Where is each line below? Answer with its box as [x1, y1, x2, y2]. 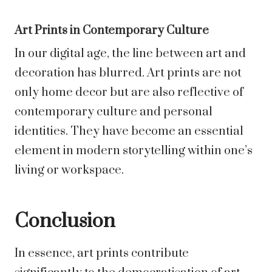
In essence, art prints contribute [15, 246, 189, 262]
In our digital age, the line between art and [15, 46, 246, 62]
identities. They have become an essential [15, 124, 243, 140]
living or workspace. [15, 163, 124, 178]
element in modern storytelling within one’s [15, 143, 253, 159]
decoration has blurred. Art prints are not [15, 66, 242, 81]
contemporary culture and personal [15, 104, 212, 120]
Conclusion [15, 209, 115, 234]
